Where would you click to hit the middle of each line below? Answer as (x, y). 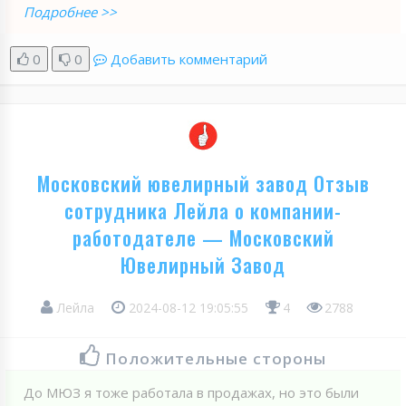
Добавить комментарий (189, 58)
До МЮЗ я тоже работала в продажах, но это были (191, 392)
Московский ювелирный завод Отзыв (203, 183)
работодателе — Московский (203, 237)
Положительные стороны (216, 358)
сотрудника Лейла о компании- (203, 210)
